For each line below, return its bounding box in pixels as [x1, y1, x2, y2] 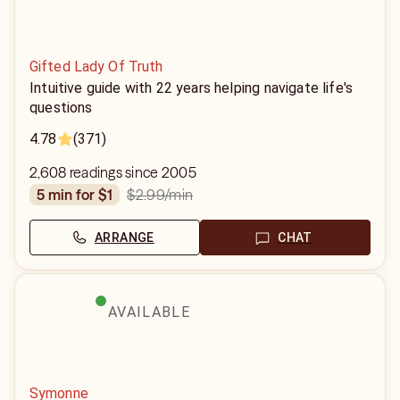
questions [29, 99, 93, 116]
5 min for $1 [45, 186, 113, 204]
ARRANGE [95, 230, 154, 245]
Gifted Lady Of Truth [29, 58, 163, 75]
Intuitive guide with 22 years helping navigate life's [29, 79, 354, 96]
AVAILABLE [108, 304, 190, 321]
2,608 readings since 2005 [29, 163, 196, 181]
